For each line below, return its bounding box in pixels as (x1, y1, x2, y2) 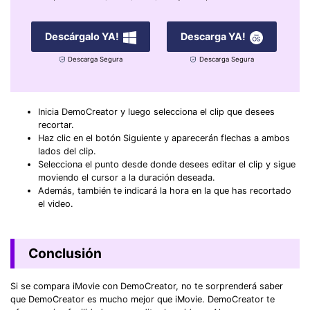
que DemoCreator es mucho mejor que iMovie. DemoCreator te (10, 293, 275, 304)
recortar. (38, 119, 74, 130)
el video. (38, 198, 73, 209)
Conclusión (28, 244, 102, 262)
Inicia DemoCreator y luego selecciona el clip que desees (38, 106, 275, 117)
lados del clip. (38, 145, 96, 156)
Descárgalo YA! (44, 30, 119, 43)
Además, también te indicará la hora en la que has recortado (38, 185, 291, 196)
